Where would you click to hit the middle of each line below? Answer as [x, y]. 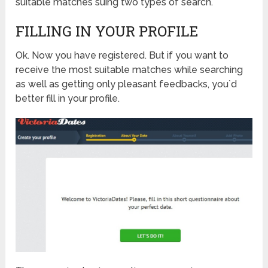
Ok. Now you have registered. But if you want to [122, 55]
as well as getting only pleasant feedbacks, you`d [127, 84]
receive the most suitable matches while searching [130, 69]
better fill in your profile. [68, 98]
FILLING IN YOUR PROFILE [107, 31]
